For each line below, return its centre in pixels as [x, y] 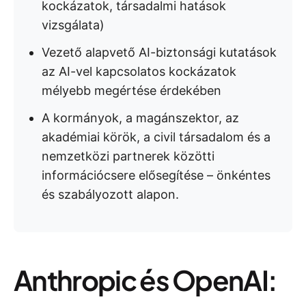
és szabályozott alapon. [110, 194]
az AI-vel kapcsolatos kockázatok [139, 71]
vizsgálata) [73, 25]
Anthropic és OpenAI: [145, 279]
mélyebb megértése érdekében [131, 90]
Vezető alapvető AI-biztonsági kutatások [159, 52]
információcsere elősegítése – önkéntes [156, 175]
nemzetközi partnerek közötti [128, 156]
